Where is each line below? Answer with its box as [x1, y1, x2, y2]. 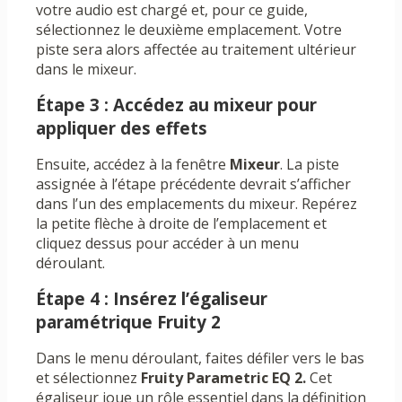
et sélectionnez [36, 368, 141, 389]
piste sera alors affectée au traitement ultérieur [36, 39, 356, 60]
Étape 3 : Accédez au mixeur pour [36, 93, 317, 118]
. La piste [280, 154, 339, 175]
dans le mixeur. [36, 59, 136, 80]
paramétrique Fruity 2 [36, 310, 221, 335]
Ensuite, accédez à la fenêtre [36, 154, 230, 175]
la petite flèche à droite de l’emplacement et [36, 214, 327, 234]
